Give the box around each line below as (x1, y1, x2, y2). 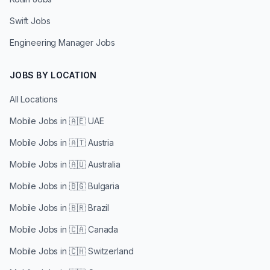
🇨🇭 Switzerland (69, 246, 134, 256)
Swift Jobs (10, 16, 51, 26)
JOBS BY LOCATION (10, 70, 97, 80)
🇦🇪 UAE (69, 116, 104, 126)
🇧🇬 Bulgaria (69, 181, 119, 191)
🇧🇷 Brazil (69, 202, 110, 213)
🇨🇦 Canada (69, 224, 119, 234)
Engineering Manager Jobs (10, 37, 116, 48)
